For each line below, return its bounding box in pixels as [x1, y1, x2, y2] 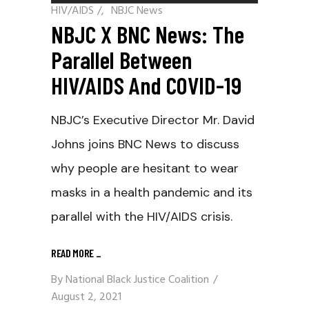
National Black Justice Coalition [66, 271, 209, 290]
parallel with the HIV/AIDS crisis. [51, 208, 232, 226]
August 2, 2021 [51, 288, 121, 307]
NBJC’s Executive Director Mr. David [51, 112, 255, 129]
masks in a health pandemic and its [51, 184, 252, 201]
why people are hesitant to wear [51, 160, 239, 177]
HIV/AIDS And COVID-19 [51, 70, 241, 100]
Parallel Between [51, 45, 192, 74]
